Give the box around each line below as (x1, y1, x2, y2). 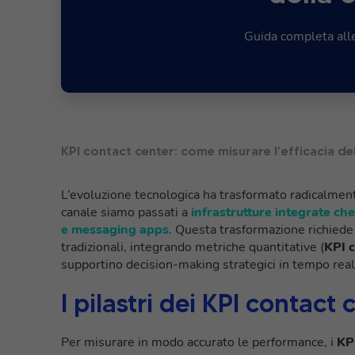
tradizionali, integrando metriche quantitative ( (61, 238, 324, 256)
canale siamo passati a (61, 203, 191, 221)
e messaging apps (61, 220, 169, 239)
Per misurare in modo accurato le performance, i (61, 333, 334, 351)
